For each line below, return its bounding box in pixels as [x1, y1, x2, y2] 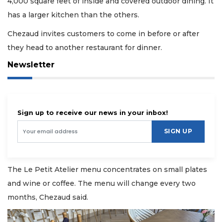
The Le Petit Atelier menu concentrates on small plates [7, 165, 207, 174]
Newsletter [7, 59, 55, 69]
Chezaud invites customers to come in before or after [7, 29, 199, 39]
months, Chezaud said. [7, 192, 88, 202]
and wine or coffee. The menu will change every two [7, 178, 196, 188]
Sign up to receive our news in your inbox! [17, 109, 168, 116]
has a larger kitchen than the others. [7, 10, 139, 19]
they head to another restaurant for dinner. [7, 43, 164, 53]
